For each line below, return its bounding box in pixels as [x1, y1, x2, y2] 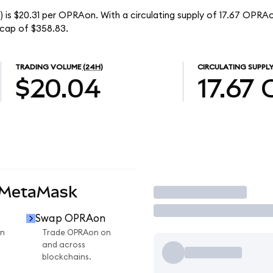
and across [42, 241, 85, 250]
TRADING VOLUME [15, 63, 81, 71]
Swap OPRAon [35, 213, 105, 224]
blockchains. [42, 253, 91, 262]
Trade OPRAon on [42, 229, 111, 238]
